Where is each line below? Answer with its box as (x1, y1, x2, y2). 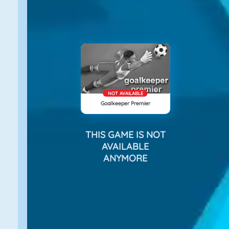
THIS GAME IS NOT (85, 129, 166, 141)
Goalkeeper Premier (100, 100, 150, 107)
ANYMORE (103, 152, 147, 165)
